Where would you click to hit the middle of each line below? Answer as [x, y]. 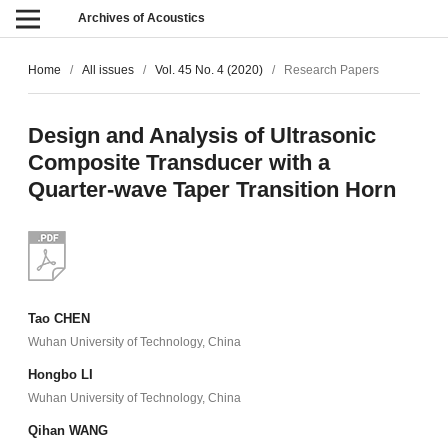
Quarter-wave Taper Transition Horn [211, 190]
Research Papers [332, 70]
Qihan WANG [67, 431]
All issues [107, 70]
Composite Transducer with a [178, 163]
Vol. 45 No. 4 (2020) [208, 70]
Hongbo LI [60, 374]
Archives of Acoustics [142, 18]
